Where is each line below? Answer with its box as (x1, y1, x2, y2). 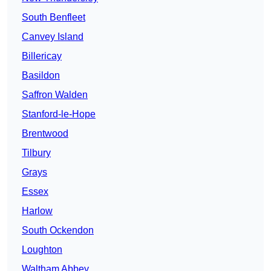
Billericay (22, 51, 62, 62)
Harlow (22, 206, 53, 217)
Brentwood (22, 128, 68, 139)
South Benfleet (22, 12, 85, 23)
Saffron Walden (22, 90, 88, 100)
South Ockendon (22, 225, 94, 236)
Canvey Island (22, 31, 83, 42)
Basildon (22, 70, 60, 81)
